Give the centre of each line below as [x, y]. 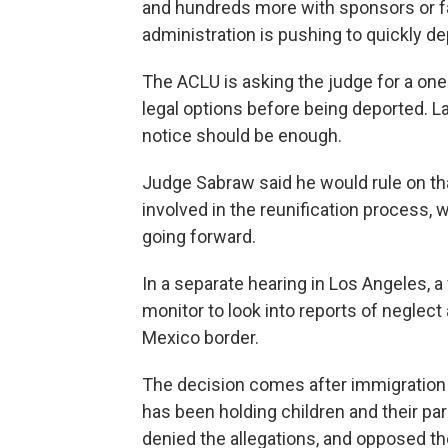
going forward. [199, 236]
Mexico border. [200, 337]
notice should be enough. [242, 135]
